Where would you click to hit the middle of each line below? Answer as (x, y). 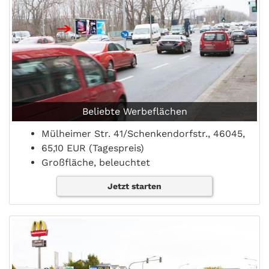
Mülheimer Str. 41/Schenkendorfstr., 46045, (143, 134)
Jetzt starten (134, 186)
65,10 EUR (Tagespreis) (93, 148)
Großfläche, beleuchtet (96, 163)
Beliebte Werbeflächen (134, 112)
